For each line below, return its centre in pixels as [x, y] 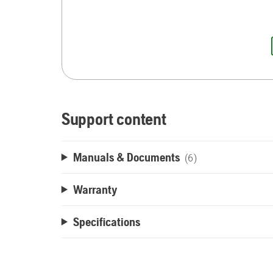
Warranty [95, 189]
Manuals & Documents [126, 157]
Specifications [106, 222]
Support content [114, 119]
